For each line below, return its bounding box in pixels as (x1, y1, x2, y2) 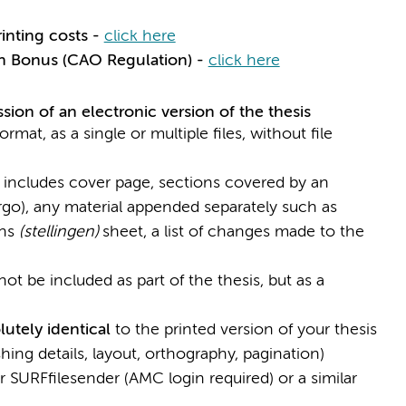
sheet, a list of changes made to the (101, 224, 364, 241)
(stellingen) (18, 224, 102, 241)
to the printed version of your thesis (110, 322, 377, 339)
